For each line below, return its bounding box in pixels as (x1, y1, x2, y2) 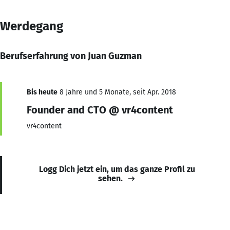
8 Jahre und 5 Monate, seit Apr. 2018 (57, 87, 176, 97)
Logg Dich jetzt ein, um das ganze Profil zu (39, 164, 195, 174)
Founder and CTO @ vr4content (27, 103, 173, 116)
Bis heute (27, 87, 57, 97)
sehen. (98, 173, 123, 183)
